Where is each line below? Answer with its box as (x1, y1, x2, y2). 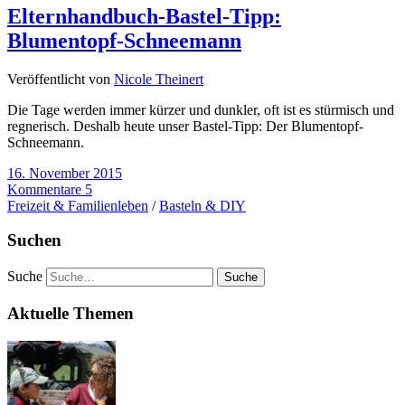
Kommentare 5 (7, 181, 92, 197)
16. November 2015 (7, 165, 122, 181)
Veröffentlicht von (7, 71, 114, 87)
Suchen (7, 231, 61, 250)
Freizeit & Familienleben (7, 197, 148, 213)
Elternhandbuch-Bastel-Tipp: (7, 4, 281, 28)
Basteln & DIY (159, 197, 246, 213)
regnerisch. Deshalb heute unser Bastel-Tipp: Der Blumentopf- (7, 118, 363, 134)
